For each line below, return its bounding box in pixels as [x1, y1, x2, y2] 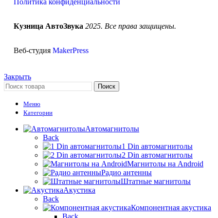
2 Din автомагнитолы [122, 151, 193, 160]
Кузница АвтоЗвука [14, 22, 83, 31]
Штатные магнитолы [121, 177, 191, 186]
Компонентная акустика [131, 203, 211, 212]
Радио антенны [101, 168, 152, 177]
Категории [23, 109, 53, 117]
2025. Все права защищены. [85, 22, 176, 31]
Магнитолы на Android [127, 160, 203, 168]
